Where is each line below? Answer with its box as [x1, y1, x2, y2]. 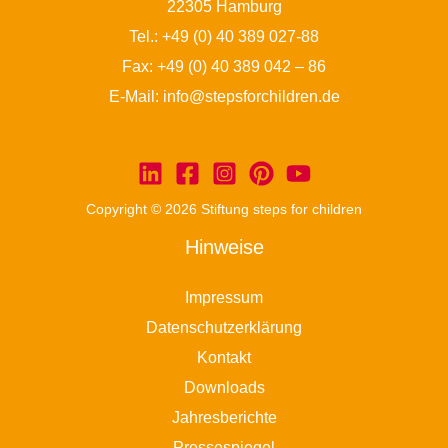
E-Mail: [108, 86, 163, 105]
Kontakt [197, 347, 251, 366]
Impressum [185, 287, 263, 306]
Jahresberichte [171, 407, 277, 426]
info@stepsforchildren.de [162, 86, 340, 105]
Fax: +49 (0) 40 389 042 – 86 [122, 56, 326, 75]
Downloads [183, 377, 265, 396]
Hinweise [184, 235, 264, 258]
